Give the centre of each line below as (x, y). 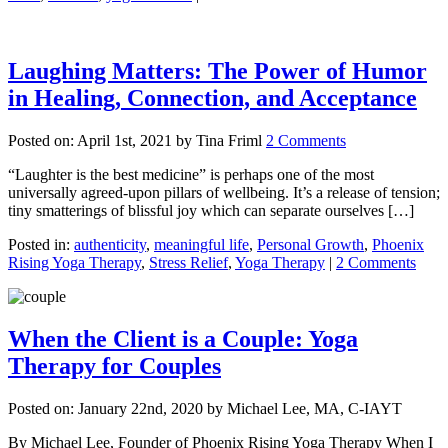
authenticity (110, 245)
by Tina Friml (219, 141)
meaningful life (201, 245)
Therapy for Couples (114, 366)
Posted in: (41, 245)
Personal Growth (310, 245)
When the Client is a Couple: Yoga (183, 339)
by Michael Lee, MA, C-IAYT (302, 408)
